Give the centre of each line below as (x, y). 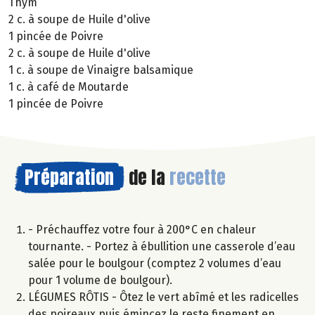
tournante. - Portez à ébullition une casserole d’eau (162, 246)
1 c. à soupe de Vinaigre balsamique (101, 70)
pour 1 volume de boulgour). (100, 280)
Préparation (69, 177)
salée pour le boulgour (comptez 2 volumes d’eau (155, 263)
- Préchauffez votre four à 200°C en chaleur (142, 229)
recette (198, 177)
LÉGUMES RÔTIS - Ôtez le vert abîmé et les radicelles (163, 297)
